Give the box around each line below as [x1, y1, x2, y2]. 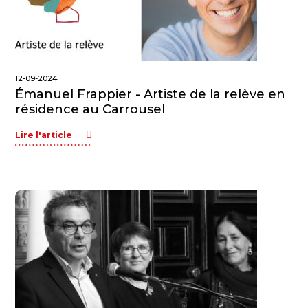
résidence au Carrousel [15, 102, 166, 117]
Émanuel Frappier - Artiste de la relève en [15, 87, 286, 102]
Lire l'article [15, 130, 73, 140]
